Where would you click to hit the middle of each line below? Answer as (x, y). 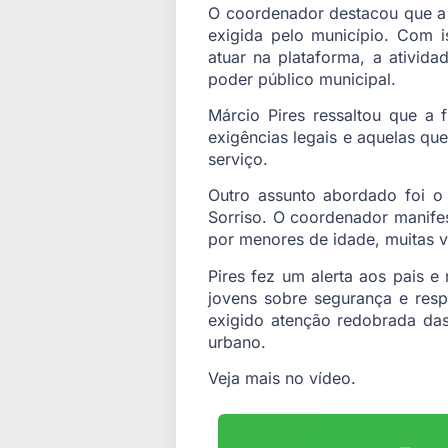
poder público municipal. (302, 78)
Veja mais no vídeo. (282, 378)
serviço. (238, 159)
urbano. (237, 341)
